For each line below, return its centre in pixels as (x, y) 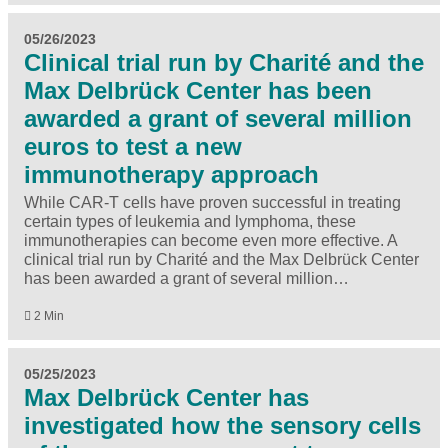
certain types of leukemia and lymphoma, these (190, 222)
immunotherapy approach (171, 175)
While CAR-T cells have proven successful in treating (212, 203)
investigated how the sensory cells (222, 426)
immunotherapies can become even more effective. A (210, 241)
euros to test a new (133, 147)
